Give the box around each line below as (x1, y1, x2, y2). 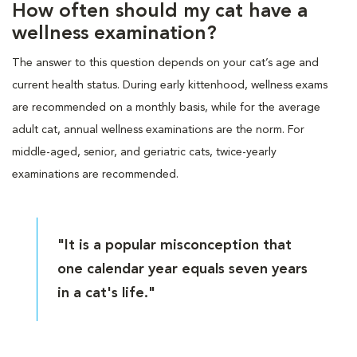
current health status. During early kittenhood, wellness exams (12, 79, 328, 91)
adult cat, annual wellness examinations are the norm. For (12, 124, 304, 135)
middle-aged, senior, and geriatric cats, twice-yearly (12, 146, 277, 158)
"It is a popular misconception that (57, 237, 292, 253)
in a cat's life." (57, 285, 156, 300)
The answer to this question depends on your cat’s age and (12, 57, 319, 69)
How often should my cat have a (12, 2, 308, 22)
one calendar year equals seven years (57, 261, 308, 277)
